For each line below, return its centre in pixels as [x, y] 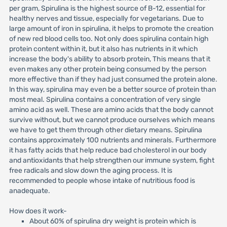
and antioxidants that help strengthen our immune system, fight [111, 160]
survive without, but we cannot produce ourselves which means [112, 120]
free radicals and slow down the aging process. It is [90, 171]
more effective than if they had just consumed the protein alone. [113, 79]
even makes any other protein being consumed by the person [107, 69]
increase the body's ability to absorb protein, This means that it [109, 59]
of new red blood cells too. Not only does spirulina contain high [109, 39]
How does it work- [38, 211]
